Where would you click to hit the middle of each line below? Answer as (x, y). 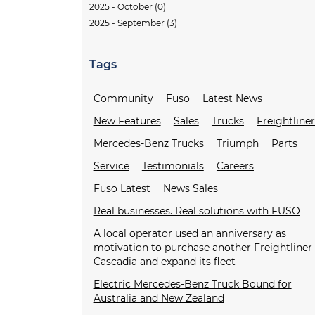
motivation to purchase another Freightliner (202, 248)
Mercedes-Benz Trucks (148, 144)
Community (123, 99)
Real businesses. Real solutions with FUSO (197, 211)
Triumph (237, 144)
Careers (235, 166)
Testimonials (173, 166)
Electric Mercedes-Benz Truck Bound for (192, 284)
